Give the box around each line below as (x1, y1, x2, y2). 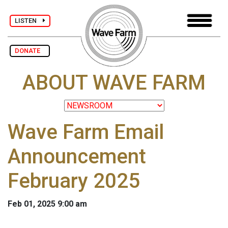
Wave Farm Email (8, 120, 164, 145)
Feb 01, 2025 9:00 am (8, 199, 87, 209)
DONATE (15, 47, 45, 54)
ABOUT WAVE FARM (22, 71, 206, 95)
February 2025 (8, 169, 140, 193)
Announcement (8, 145, 146, 169)
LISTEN (15, 16, 43, 24)
